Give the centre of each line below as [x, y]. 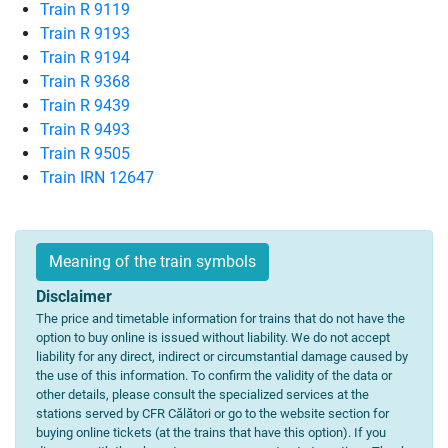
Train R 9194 [85, 57]
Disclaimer [74, 296]
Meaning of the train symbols [152, 261]
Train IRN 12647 [97, 177]
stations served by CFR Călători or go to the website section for [212, 413]
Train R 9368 [85, 81]
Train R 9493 [85, 129]
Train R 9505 [85, 153]
